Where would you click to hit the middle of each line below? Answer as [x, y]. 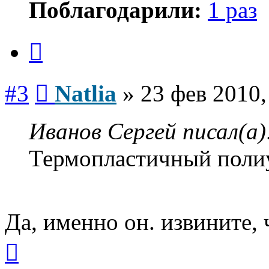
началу [32, 261]
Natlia [86, 93]
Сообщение [72, 80]
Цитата [57, 39]
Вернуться [39, 240]
